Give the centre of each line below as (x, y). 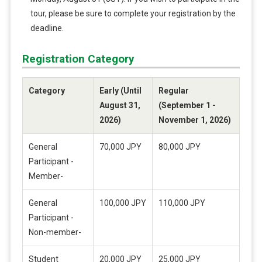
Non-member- (55, 232)
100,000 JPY (123, 203)
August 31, (120, 105)
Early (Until (120, 90)
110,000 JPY (182, 203)
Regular (173, 90)
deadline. (47, 28)
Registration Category (78, 58)
